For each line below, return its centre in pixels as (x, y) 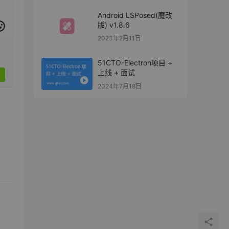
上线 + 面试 (116, 73)
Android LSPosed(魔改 (135, 15)
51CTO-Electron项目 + (135, 63)
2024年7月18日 (120, 86)
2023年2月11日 (119, 38)
